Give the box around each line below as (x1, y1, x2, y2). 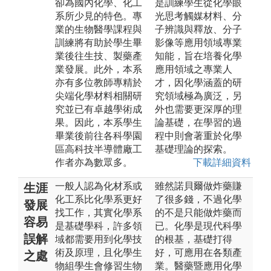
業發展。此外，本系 (55, 64, 142, 74)
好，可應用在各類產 (155, 247, 242, 258)
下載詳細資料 (193, 157, 251, 168)
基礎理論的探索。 (155, 143, 232, 154)
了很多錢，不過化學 (155, 194, 242, 204)
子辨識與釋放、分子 (155, 24, 242, 34)
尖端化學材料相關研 (55, 90, 142, 101)
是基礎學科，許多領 (55, 220, 142, 231)
